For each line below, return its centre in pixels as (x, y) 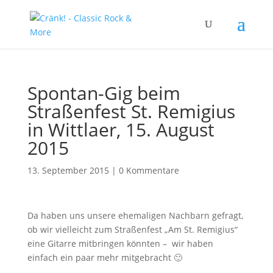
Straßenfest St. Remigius (131, 111)
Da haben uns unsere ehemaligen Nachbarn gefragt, (135, 215)
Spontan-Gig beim (104, 93)
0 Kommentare (149, 170)
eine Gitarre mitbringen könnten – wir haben (120, 243)
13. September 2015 (68, 170)
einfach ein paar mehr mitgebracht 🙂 (105, 257)
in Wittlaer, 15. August (121, 129)
